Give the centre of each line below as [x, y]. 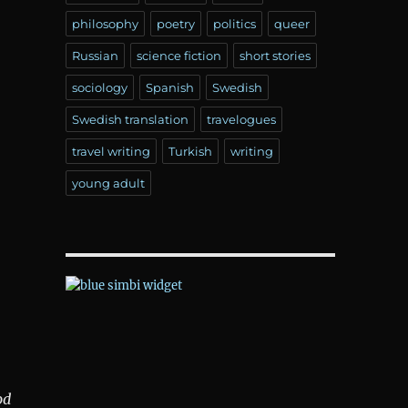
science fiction [178, 55]
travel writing [111, 151]
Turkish [190, 151]
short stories [275, 55]
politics [234, 23]
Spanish [169, 87]
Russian [95, 55]
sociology [99, 87]
